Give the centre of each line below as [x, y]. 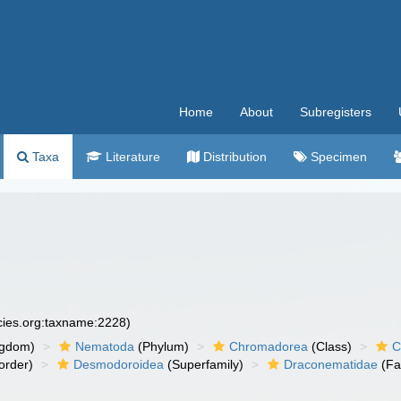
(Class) [330, 346]
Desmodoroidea [119, 364]
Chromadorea [269, 346]
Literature [131, 157]
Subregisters [336, 112]
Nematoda [105, 346]
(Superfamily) [204, 364]
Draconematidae [331, 364]
